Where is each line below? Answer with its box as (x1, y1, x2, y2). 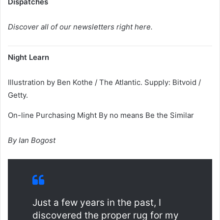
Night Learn (8, 52, 49, 62)
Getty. (8, 90, 28, 100)
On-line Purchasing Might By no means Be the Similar (8, 110, 194, 120)
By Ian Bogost (8, 135, 55, 145)
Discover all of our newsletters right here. (8, 22, 153, 31)
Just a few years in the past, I (32, 196, 161, 208)
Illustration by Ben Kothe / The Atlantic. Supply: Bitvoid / (8, 77, 201, 87)
